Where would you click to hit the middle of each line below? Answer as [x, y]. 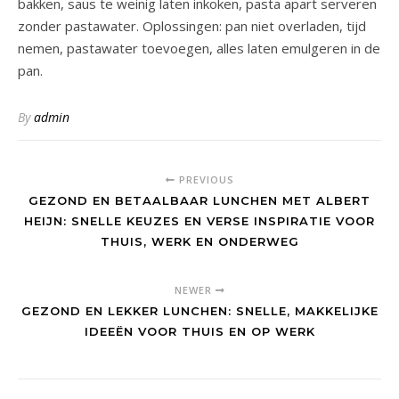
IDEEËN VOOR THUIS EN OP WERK [199, 331]
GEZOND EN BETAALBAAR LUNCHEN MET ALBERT [199, 200]
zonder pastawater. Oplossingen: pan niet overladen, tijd [192, 25]
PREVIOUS [204, 179]
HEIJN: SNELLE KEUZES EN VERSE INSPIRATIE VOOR [199, 220]
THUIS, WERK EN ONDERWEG [199, 241]
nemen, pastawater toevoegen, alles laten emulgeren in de [199, 48]
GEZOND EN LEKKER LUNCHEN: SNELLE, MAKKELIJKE [199, 310]
